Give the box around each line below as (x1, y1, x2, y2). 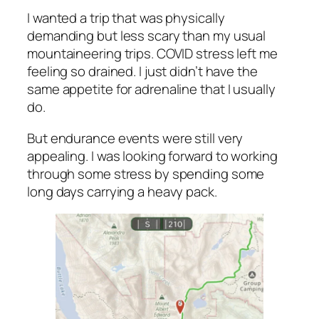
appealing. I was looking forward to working (27, 146, 278, 165)
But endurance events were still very (27, 128, 244, 147)
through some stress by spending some (27, 164, 265, 183)
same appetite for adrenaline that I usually (27, 80, 276, 99)
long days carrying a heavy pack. (27, 182, 217, 201)
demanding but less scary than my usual (27, 26, 266, 46)
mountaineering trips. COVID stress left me (27, 44, 278, 63)
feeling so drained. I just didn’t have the (27, 62, 258, 81)
